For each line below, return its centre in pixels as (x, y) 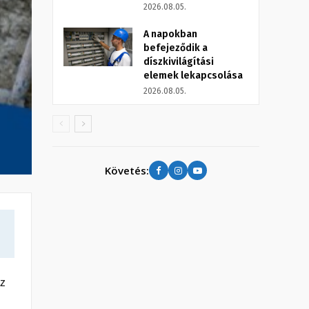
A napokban (170, 34)
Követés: (127, 170)
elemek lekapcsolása (193, 76)
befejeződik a (176, 48)
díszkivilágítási (179, 62)
